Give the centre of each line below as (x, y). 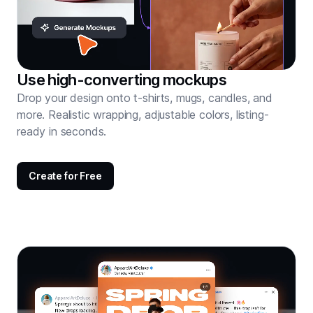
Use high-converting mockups (122, 80)
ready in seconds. (62, 132)
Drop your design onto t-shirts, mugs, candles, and (145, 98)
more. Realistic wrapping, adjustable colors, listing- (143, 115)
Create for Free (65, 176)
